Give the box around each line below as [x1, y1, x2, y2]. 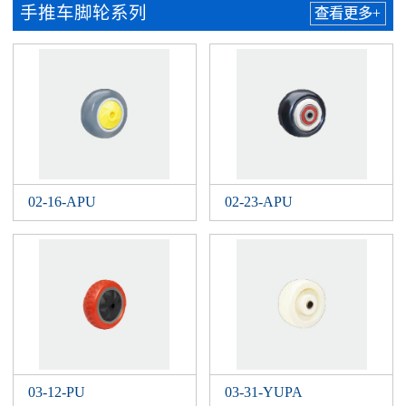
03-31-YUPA [225, 384, 304, 401]
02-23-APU [225, 194, 294, 211]
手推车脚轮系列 [20, 4, 148, 24]
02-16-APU [28, 194, 97, 211]
